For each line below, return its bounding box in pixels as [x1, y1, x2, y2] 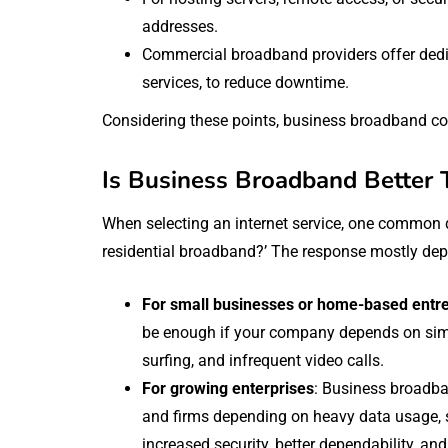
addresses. [142, 16, 218, 36]
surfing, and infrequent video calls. [142, 350, 384, 370]
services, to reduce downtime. [142, 72, 349, 92]
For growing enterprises [142, 378, 314, 398]
